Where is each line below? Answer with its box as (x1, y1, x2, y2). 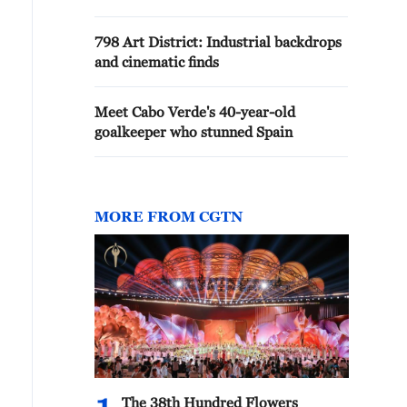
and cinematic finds (94, 54, 219, 70)
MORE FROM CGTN (94, 208, 243, 224)
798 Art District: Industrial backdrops (94, 34, 342, 50)
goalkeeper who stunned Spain (94, 124, 293, 140)
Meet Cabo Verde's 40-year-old (94, 104, 295, 120)
